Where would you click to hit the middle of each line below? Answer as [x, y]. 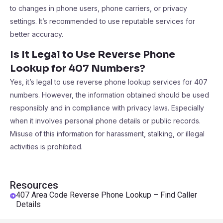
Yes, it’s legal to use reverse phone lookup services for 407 [109, 82]
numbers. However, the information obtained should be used [110, 95]
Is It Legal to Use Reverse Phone [93, 55]
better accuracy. [37, 34]
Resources [34, 185]
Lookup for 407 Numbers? [78, 68]
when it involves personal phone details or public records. [105, 121]
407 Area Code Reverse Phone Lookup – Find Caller [107, 195]
